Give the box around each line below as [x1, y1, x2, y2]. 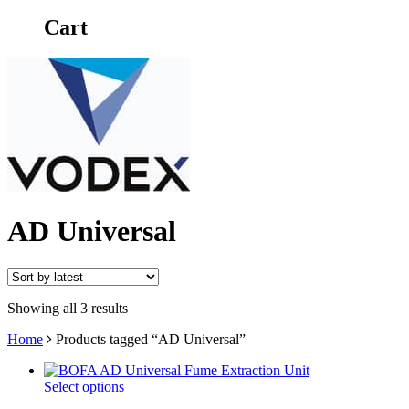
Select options [44, 378, 124, 394]
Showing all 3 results [7, 299, 128, 316]
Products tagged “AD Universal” [52, 330, 246, 347]
